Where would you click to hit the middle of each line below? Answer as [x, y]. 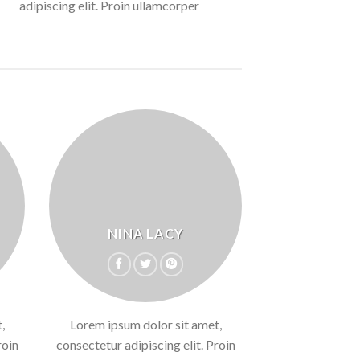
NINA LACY [145, 233]
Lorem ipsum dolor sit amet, [145, 325]
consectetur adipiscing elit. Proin [145, 345]
